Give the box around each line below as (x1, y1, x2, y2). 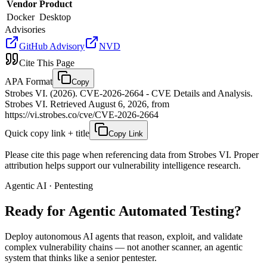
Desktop (39, 11, 71, 22)
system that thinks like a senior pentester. (5, 252, 157, 263)
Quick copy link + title (5, 128, 89, 138)
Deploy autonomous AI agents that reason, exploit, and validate (5, 231, 243, 241)
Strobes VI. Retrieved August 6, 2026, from (5, 98, 169, 109)
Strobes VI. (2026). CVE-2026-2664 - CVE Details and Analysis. (5, 88, 253, 98)
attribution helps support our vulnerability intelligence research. (5, 160, 241, 170)
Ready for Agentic (5, 203, 116, 219)
